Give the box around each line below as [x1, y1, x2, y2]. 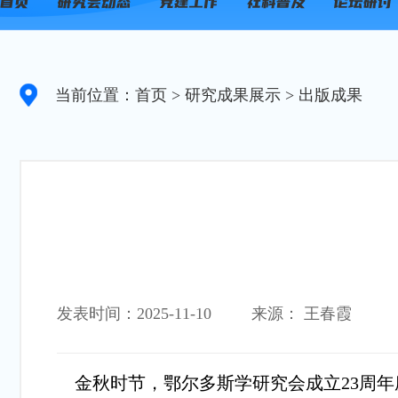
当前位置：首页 [55, 86, 167, 104]
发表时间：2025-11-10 [57, 305, 211, 322]
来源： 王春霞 [251, 305, 352, 322]
